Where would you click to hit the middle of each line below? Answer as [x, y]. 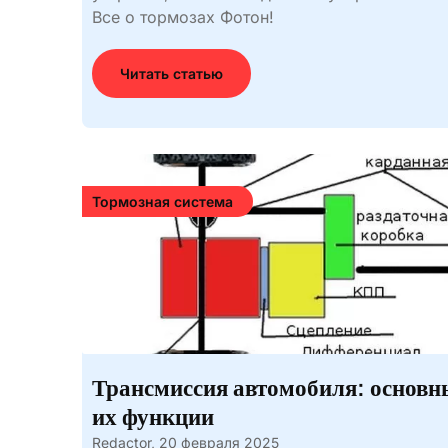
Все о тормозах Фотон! [183, 17]
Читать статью [171, 73]
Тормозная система [162, 201]
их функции [153, 417]
